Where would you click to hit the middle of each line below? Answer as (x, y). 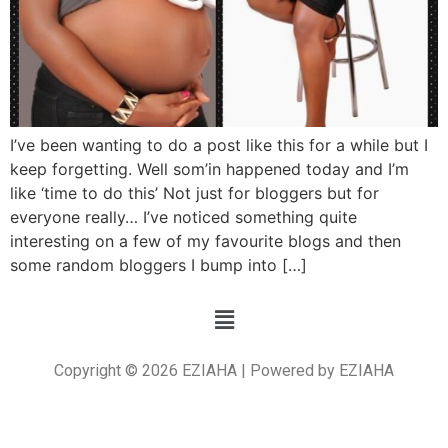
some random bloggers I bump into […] (158, 264)
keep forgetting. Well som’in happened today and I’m (209, 168)
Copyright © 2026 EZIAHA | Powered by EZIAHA (224, 370)
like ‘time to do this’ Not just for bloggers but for (194, 192)
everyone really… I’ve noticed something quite (183, 216)
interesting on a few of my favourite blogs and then (205, 240)
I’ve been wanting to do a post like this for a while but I (219, 144)
